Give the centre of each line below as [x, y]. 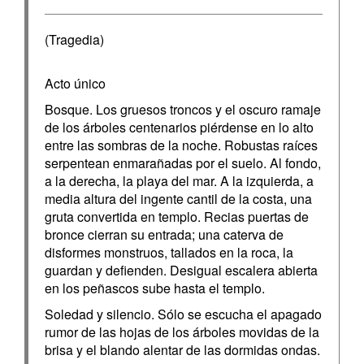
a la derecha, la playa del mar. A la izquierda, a [179, 181]
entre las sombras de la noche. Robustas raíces [181, 145]
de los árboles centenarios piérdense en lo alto [179, 127]
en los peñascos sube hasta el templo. [155, 288]
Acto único [75, 83]
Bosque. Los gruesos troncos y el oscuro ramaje [183, 109]
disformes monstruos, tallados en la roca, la [169, 252]
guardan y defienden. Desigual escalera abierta [181, 270]
